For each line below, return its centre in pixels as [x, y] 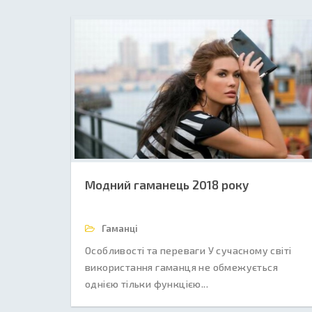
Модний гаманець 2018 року [167, 185]
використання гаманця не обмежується [181, 267]
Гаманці [119, 228]
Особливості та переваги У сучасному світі [188, 250]
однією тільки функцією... [147, 284]
